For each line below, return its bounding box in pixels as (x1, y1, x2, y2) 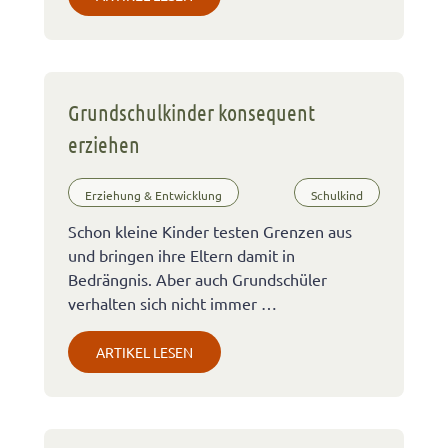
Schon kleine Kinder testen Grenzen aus (68, 221, 352, 242)
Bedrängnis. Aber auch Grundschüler (68, 269, 327, 290)
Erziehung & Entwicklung (85, 186, 222, 203)
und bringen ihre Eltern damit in (68, 245, 295, 266)
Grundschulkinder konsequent (68, 99, 315, 126)
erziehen (68, 131, 140, 158)
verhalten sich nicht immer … (68, 293, 277, 314)
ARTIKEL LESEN (96, 343, 193, 362)
